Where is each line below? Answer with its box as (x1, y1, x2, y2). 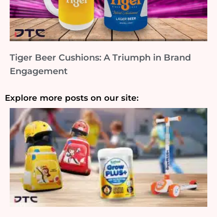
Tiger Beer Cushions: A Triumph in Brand (10, 52, 191, 63)
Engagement (10, 66, 68, 77)
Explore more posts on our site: (5, 93, 139, 103)
